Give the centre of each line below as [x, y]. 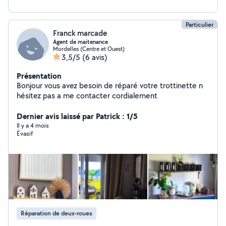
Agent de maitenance [80, 42]
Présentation [39, 76]
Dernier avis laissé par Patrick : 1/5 [77, 116]
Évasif [25, 133]
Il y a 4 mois [33, 125]
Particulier [200, 24]
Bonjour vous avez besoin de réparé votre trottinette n [110, 86]
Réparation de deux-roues [56, 213]
